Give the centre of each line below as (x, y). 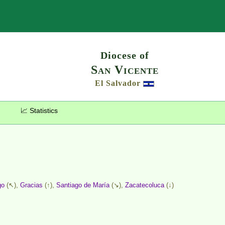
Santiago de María (83, 185)
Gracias (31, 185)
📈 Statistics (39, 111)
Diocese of (125, 55)
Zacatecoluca (145, 185)
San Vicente (125, 70)
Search (154, 16)
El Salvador (118, 83)
